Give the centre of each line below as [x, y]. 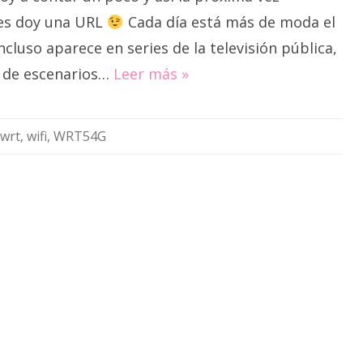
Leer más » [151, 74]
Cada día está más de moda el [229, 22]
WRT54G [80, 136]
